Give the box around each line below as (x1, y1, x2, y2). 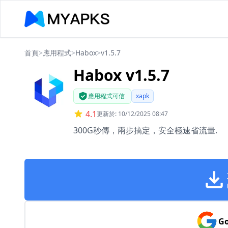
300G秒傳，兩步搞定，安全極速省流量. (73, 125, 217, 136)
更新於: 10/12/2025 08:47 (97, 109, 168, 118)
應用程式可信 (88, 92, 125, 100)
